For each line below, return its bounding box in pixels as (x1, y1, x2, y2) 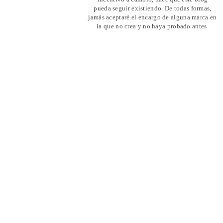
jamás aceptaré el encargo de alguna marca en (88, 13, 217, 21)
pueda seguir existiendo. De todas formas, (94, 4, 212, 12)
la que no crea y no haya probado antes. (97, 22, 209, 30)
